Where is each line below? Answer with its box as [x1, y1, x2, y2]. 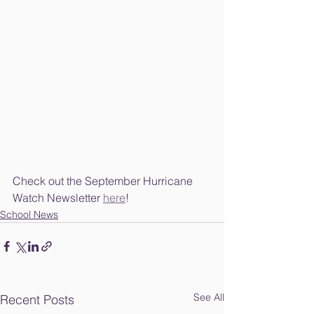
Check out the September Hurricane [13, 174, 196, 189]
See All [193, 291, 224, 304]
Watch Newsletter [13, 191, 103, 205]
